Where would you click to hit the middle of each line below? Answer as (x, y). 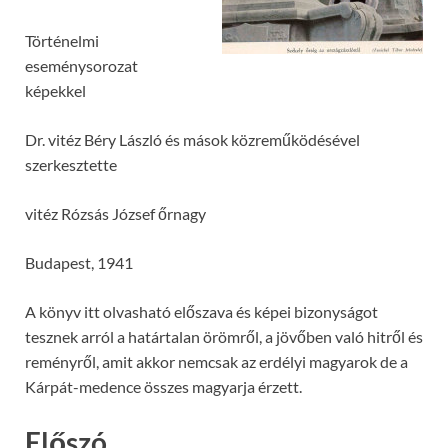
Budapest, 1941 (79, 263)
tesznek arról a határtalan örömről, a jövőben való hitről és (224, 337)
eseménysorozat (81, 66)
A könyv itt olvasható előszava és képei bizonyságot (201, 312)
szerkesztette (71, 165)
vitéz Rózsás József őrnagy (115, 214)
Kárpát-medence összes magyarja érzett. (163, 387)
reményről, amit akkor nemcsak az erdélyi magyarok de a (216, 362)
